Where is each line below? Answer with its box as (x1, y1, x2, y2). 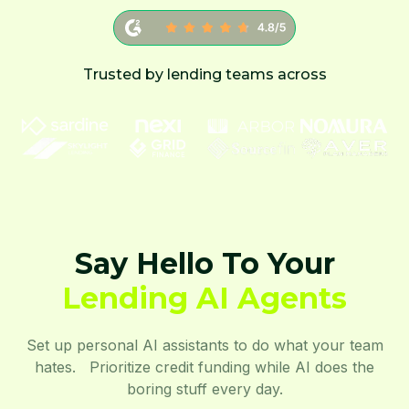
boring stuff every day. (126, 379, 283, 398)
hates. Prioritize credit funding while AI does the (35, 357, 374, 376)
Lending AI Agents (62, 279, 347, 316)
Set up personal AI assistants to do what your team (26, 335, 383, 354)
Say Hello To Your (74, 245, 335, 281)
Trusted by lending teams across (82, 65, 327, 83)
